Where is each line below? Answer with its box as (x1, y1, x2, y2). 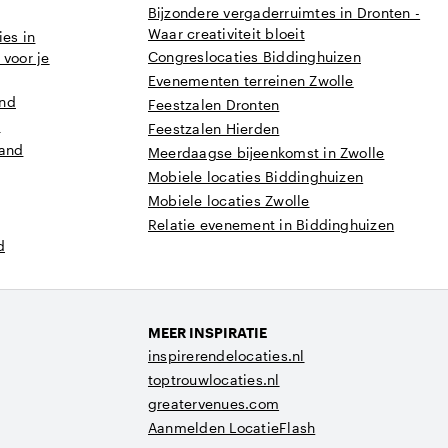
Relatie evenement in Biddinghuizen (148, 216, 395, 233)
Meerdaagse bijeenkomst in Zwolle (148, 144, 385, 161)
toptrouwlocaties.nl (148, 371, 280, 388)
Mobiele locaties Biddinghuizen (148, 168, 364, 185)
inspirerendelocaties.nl (148, 347, 305, 364)
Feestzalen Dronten (148, 96, 280, 113)
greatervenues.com (148, 395, 280, 412)
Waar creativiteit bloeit (148, 25, 305, 42)
